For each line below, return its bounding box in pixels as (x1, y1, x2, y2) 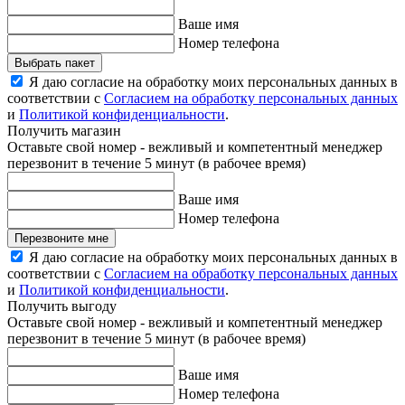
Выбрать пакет (14, 56, 95, 71)
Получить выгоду (7, 298, 117, 315)
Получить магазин (7, 123, 121, 139)
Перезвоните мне (14, 231, 108, 246)
